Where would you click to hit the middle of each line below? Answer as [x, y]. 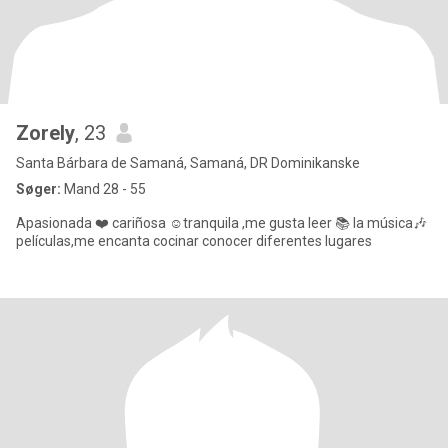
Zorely [45, 133]
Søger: [38, 189]
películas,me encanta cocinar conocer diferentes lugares [194, 241]
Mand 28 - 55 [103, 189]
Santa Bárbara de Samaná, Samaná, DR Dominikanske [188, 163]
